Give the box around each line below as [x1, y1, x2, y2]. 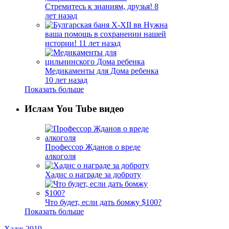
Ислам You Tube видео [25, 103, 124, 114]
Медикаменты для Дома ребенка [45, 66, 158, 75]
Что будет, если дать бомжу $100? [45, 197, 162, 207]
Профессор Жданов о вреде [45, 142, 141, 151]
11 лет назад [79, 38, 121, 48]
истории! [45, 38, 77, 48]
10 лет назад [45, 75, 87, 84]
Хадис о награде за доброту [45, 170, 141, 179]
